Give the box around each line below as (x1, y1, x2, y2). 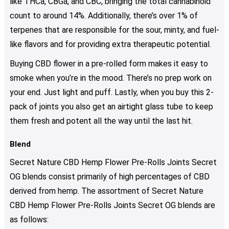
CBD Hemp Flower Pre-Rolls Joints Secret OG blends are (9, 200, 215, 211)
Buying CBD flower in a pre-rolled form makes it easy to (9, 59, 208, 69)
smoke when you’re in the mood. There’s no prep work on (9, 73, 212, 83)
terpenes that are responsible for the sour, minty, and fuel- (9, 25, 219, 35)
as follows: (9, 215, 49, 225)
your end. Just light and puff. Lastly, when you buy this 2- (9, 87, 214, 98)
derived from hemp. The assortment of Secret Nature (9, 186, 203, 196)
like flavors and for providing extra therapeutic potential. (9, 39, 211, 50)
